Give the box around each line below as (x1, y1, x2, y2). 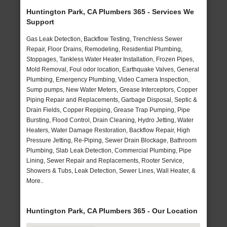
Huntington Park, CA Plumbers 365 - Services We (26, 8, 195, 16)
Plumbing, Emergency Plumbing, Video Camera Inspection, (26, 76, 190, 84)
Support (26, 18, 55, 26)
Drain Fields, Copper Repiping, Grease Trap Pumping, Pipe (26, 106, 191, 114)
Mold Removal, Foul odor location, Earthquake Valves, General (26, 66, 200, 73)
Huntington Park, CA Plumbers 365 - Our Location (26, 207, 198, 215)
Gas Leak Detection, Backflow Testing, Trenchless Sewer (26, 35, 183, 43)
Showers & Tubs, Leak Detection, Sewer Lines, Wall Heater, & (26, 167, 196, 175)
